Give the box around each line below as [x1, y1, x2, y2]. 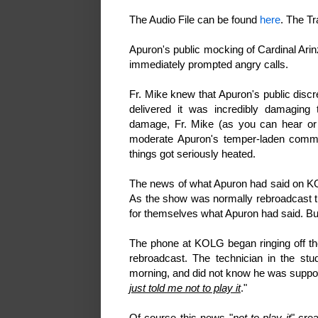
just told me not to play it [129, 282, 241, 295]
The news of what [129, 177, 214, 190]
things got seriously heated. [129, 148, 256, 160]
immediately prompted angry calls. [129, 58, 288, 71]
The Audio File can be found [129, 13, 260, 26]
